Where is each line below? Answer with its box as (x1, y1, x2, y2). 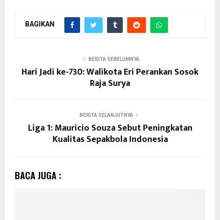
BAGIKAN (25, 20, 55, 28)
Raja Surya (90, 76, 130, 91)
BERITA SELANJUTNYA (79, 112, 133, 118)
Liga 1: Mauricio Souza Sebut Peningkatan (27, 120, 192, 136)
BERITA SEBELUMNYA (88, 56, 139, 62)
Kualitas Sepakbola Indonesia (52, 132, 168, 147)
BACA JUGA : (15, 168, 61, 182)
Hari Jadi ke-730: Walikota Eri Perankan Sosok (22, 64, 198, 80)
